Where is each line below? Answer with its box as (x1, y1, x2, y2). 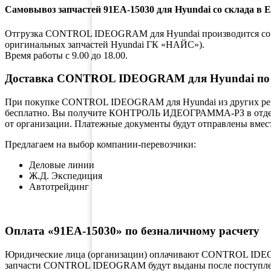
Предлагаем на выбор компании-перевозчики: (5, 139, 196, 150)
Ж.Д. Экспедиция (29, 171, 102, 181)
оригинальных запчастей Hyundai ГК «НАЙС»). (5, 39, 204, 50)
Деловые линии (29, 160, 94, 171)
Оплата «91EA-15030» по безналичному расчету (5, 224, 260, 237)
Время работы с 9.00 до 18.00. (5, 50, 128, 60)
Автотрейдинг (29, 181, 89, 192)
